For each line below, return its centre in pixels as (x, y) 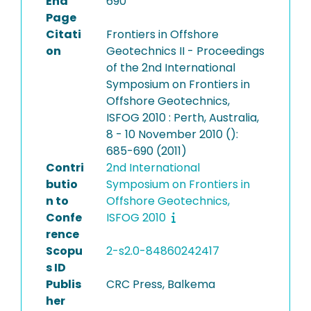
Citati (64, 34)
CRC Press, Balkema (160, 284)
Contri (65, 168)
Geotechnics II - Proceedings (185, 51)
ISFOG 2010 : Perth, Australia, (182, 118)
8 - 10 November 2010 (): (172, 134)
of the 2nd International (170, 68)
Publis (64, 284)
